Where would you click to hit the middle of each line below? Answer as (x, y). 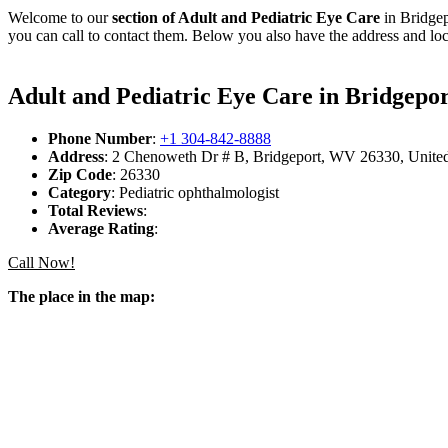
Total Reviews (95, 211)
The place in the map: (81, 297)
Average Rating (101, 229)
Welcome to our (60, 18)
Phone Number (100, 139)
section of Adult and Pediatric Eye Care (246, 18)
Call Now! (41, 263)
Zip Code (80, 175)
